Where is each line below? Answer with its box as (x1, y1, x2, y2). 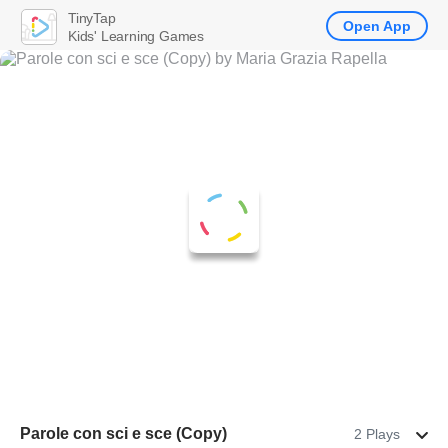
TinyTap (68, 9, 116, 26)
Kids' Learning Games (68, 27, 204, 44)
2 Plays (354, 426, 400, 442)
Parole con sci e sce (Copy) (20, 425, 227, 442)
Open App (343, 18, 411, 34)
